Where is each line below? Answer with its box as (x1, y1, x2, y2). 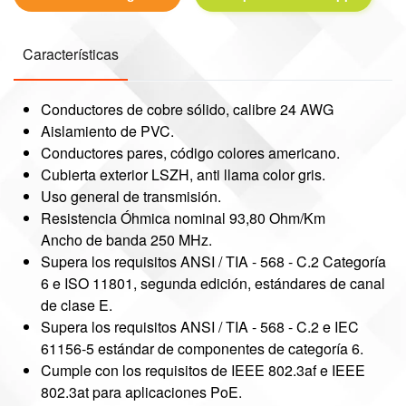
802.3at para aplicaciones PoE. (41, 382, 242, 402)
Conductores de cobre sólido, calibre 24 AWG (41, 99, 333, 120)
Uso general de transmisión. (41, 186, 221, 207)
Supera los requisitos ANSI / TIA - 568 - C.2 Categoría (41, 251, 386, 272)
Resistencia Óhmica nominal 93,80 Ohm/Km (41, 208, 325, 228)
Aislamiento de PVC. (41, 121, 174, 141)
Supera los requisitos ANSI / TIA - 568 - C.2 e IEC (41, 316, 359, 337)
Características (23, 43, 119, 64)
